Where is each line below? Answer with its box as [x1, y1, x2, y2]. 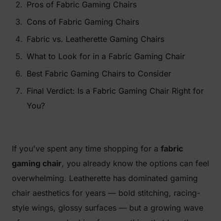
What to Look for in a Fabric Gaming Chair [27, 51, 185, 61]
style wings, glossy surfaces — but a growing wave [12, 203, 203, 213]
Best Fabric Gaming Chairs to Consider [27, 69, 171, 78]
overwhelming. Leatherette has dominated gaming [12, 173, 198, 183]
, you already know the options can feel [62, 158, 209, 168]
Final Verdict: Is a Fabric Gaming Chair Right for [27, 86, 204, 96]
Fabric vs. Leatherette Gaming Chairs [27, 34, 164, 44]
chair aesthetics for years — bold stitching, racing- [12, 188, 200, 198]
